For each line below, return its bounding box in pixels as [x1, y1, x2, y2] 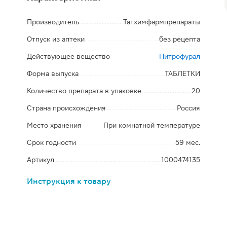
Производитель [27, 18, 80, 26]
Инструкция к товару [27, 176, 111, 186]
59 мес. [175, 138, 200, 146]
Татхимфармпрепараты [123, 18, 200, 26]
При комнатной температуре [103, 121, 200, 129]
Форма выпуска [27, 69, 79, 78]
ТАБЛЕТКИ [164, 69, 200, 78]
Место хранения [27, 121, 82, 129]
